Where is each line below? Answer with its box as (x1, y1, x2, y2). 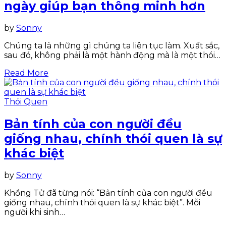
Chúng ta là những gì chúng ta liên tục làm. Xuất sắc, (4, 41, 219, 50)
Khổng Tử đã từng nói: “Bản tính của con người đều (4, 188, 212, 198)
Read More (4, 68, 48, 78)
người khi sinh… (4, 207, 65, 217)
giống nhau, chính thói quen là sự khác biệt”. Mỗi (4, 197, 200, 207)
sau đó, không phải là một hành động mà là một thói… (4, 50, 220, 60)
